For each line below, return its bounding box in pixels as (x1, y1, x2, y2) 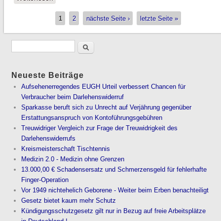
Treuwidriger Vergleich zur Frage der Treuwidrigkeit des (21, 124, 178, 132)
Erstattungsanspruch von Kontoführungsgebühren (21, 114, 163, 122)
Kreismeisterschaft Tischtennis (21, 145, 110, 153)
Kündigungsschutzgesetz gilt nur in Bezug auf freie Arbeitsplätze (21, 207, 206, 215)
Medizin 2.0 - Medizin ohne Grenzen (21, 155, 125, 163)
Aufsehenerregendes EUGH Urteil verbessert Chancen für (21, 83, 186, 91)
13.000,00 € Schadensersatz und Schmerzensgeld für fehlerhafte (21, 166, 207, 174)
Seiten (13, 15, 49, 29)
